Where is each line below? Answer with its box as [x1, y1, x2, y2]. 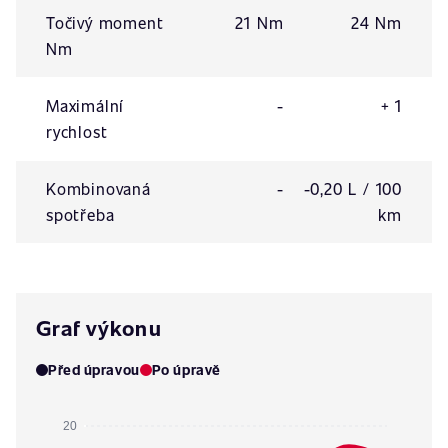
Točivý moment [46, 12, 164, 33]
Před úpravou [48, 360, 140, 379]
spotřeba [46, 204, 115, 225]
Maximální [46, 95, 125, 116]
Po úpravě [151, 360, 221, 379]
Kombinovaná [46, 178, 151, 199]
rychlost [46, 121, 108, 142]
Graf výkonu [36, 313, 162, 342]
